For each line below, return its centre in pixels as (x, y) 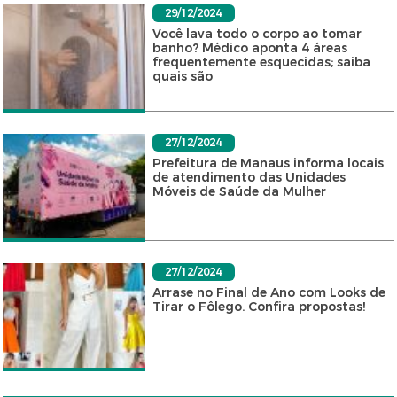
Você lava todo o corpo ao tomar (257, 34)
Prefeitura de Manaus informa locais (268, 163)
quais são (182, 77)
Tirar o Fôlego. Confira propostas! (258, 307)
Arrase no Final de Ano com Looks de (269, 293)
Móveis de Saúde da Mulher (239, 192)
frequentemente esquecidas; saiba (261, 62)
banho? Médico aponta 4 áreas (249, 48)
